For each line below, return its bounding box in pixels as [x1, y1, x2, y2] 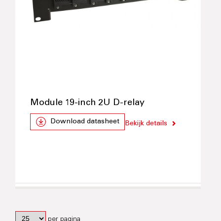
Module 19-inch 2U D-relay [30, 99, 145, 108]
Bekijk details [125, 120, 168, 128]
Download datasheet [50, 118, 120, 126]
